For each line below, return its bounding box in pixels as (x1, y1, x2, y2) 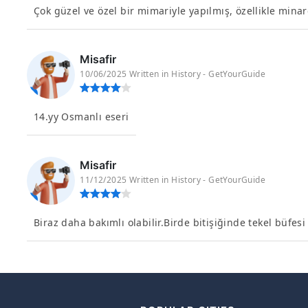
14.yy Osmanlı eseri (34, 110, 129, 123)
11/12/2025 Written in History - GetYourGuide (80, 174, 266, 186)
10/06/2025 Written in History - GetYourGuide (80, 68, 266, 80)
